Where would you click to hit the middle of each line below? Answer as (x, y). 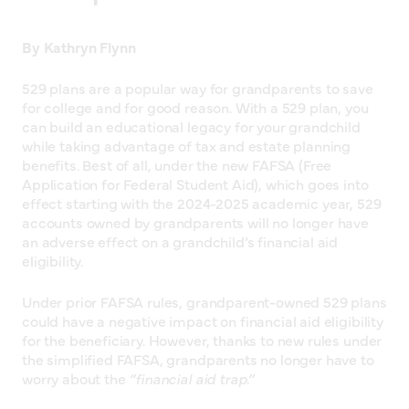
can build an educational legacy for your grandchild (191, 126)
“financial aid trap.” (192, 378)
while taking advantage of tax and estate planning (187, 146)
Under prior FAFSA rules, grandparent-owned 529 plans (204, 302)
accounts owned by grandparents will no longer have (195, 222)
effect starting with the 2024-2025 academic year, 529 (202, 203)
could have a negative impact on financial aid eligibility (203, 321)
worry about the (76, 378)
